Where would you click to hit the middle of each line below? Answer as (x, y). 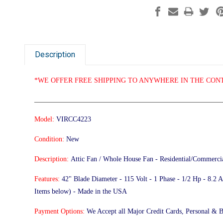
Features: (47, 179)
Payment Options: (60, 212)
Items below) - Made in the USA (81, 192)
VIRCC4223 (74, 119)
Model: (44, 119)
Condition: (49, 139)
